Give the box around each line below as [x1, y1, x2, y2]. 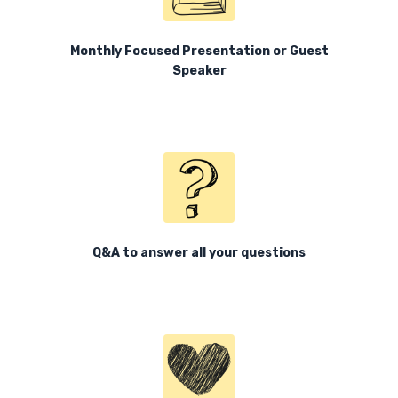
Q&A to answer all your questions [92, 245, 306, 260]
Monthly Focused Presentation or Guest [69, 44, 329, 59]
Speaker [171, 63, 227, 78]
